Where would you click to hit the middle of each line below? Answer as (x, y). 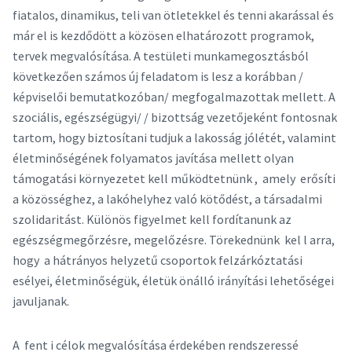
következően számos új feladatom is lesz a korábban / (158, 77)
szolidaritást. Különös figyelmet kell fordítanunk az (152, 220)
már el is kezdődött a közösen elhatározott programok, (163, 36)
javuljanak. (41, 301)
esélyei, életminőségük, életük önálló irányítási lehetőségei (174, 281)
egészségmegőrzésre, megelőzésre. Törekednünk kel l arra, (174, 240)
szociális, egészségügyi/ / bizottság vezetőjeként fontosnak (175, 117)
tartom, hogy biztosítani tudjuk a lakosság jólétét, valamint (174, 138)
